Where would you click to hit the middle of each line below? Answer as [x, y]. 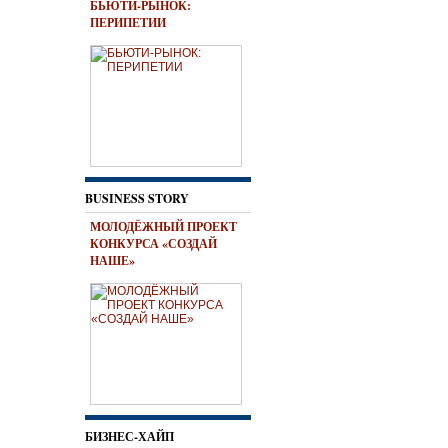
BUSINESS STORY [137, 198]
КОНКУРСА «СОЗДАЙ [153, 243]
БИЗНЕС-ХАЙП [129, 436]
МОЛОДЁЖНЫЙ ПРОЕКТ [163, 226]
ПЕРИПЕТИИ [128, 22]
